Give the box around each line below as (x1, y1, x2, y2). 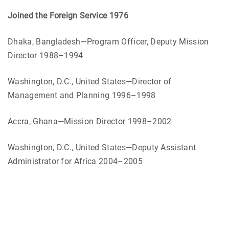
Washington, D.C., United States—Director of (8, 76, 172, 86)
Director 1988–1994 (8, 50, 83, 60)
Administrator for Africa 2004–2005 (8, 156, 143, 166)
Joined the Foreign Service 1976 (8, 10, 128, 20)
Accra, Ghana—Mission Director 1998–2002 (8, 116, 172, 126)
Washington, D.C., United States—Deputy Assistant (8, 142, 196, 152)
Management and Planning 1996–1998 (8, 90, 156, 100)
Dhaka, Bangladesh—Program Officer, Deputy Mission (8, 36, 209, 47)
